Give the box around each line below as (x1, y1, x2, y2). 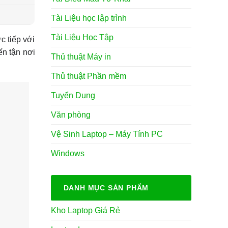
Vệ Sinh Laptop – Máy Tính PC (50, 129, 163, 138)
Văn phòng (50, 110, 91, 119)
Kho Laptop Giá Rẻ (50, 206, 120, 215)
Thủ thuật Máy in (50, 52, 111, 61)
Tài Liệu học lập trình (50, 13, 127, 22)
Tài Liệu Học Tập (50, 33, 113, 42)
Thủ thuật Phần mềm (50, 71, 126, 80)
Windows (50, 149, 84, 158)
